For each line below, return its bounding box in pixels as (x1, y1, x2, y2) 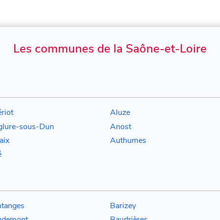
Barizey (110, 200, 136, 211)
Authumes (110, 135, 146, 146)
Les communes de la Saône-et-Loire (13, 41, 207, 57)
